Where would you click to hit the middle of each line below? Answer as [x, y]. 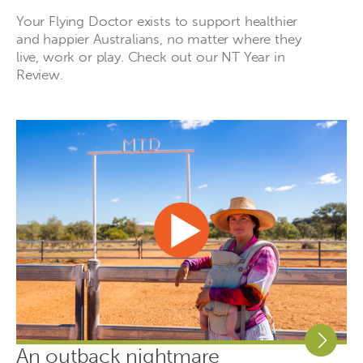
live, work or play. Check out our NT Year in [151, 56]
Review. [40, 74]
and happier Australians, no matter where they [159, 38]
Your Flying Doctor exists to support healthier [157, 21]
